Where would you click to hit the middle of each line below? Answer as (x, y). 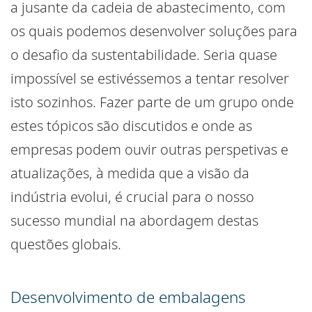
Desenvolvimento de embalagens (128, 297)
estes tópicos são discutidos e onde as (131, 126)
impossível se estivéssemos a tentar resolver (150, 79)
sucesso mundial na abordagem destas (134, 221)
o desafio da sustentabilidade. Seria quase (144, 55)
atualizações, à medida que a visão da (130, 173)
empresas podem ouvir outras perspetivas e (149, 150)
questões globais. (66, 244)
